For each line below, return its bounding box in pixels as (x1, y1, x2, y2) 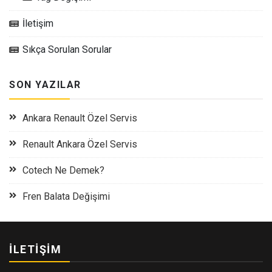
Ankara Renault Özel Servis (22, 112, 137, 124)
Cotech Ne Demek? (22, 164, 104, 176)
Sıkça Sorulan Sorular (22, 43, 112, 55)
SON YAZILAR (9, 78, 81, 90)
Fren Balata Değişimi (22, 190, 110, 202)
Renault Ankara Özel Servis (22, 138, 137, 150)
